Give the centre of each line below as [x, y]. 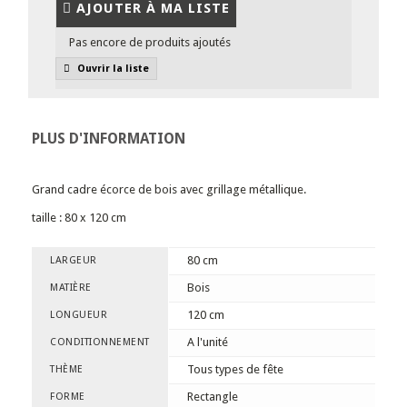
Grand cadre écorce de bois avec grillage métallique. [169, 189]
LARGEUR [74, 260]
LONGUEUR [79, 315]
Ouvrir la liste [112, 69]
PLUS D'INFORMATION [109, 139]
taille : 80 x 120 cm [79, 218]
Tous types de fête [235, 369]
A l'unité [208, 342]
